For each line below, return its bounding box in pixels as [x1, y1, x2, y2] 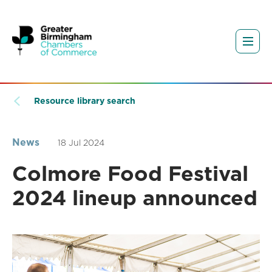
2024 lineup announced [12, 185, 257, 211]
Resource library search [34, 96, 135, 106]
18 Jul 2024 [58, 138, 104, 148]
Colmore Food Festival [12, 161, 248, 186]
